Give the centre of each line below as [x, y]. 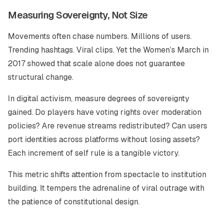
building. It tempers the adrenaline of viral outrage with [106, 188]
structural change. [41, 77]
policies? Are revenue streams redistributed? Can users [108, 126]
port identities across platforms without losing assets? [104, 139]
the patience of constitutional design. [74, 202]
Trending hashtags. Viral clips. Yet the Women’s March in [108, 50]
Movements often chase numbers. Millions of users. [100, 36]
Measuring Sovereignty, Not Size [78, 15]
